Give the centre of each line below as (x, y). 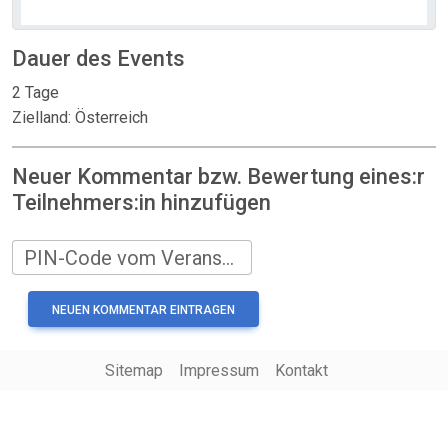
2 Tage (35, 92)
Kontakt (301, 370)
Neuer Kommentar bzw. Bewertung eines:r (218, 176)
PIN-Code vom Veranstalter (228, 257)
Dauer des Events (98, 58)
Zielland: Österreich (80, 117)
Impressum (218, 370)
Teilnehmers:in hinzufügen (141, 202)
